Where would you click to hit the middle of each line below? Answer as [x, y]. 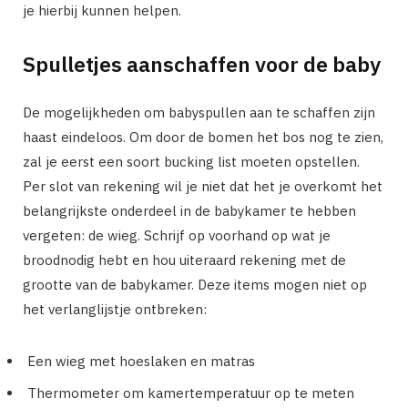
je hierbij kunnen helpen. [102, 11]
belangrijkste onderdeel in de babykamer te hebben [189, 211]
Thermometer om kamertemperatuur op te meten [191, 393]
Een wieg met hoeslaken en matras [141, 361]
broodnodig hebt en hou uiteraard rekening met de [184, 260]
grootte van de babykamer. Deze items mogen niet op [195, 285]
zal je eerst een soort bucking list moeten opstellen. [191, 162]
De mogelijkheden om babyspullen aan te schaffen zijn [199, 112]
